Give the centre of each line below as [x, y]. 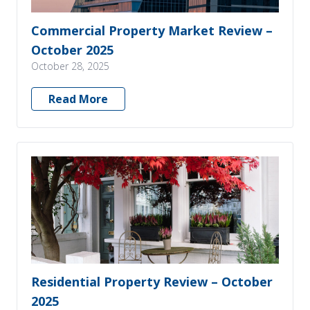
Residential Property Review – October [152, 282]
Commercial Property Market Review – [152, 30]
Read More [78, 99]
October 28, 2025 [70, 66]
